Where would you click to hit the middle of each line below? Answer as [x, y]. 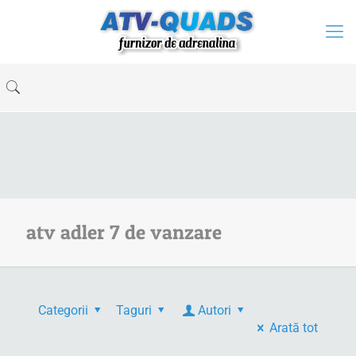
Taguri [134, 310]
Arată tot [294, 328]
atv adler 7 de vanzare [124, 232]
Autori [215, 310]
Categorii [63, 310]
